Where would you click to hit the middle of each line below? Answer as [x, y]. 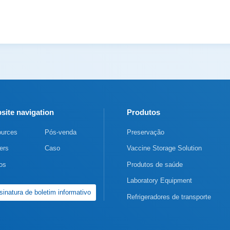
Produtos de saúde [155, 164]
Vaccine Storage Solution [164, 148]
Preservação [146, 132]
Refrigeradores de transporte [169, 197]
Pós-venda [61, 132]
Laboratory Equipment [159, 180]
